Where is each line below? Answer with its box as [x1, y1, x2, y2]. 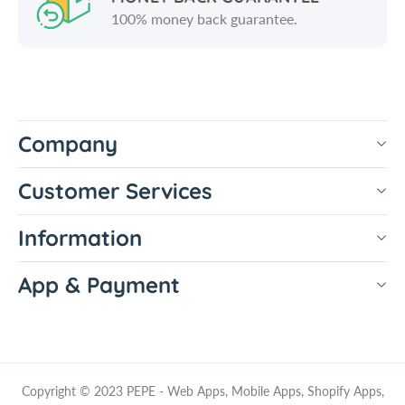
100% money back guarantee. [111, 9, 297, 27]
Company [18, 129, 118, 157]
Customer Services [18, 176, 212, 204]
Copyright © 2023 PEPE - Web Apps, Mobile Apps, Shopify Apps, [21, 382, 384, 399]
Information [18, 223, 142, 251]
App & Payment [18, 270, 180, 298]
